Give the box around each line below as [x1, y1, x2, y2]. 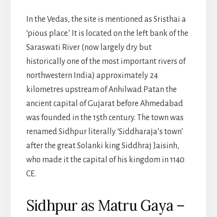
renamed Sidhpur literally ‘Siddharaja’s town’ [26, 127, 183, 136]
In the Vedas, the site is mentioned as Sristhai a [26, 15, 186, 24]
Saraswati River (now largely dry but [26, 43, 152, 52]
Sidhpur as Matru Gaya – [26, 196, 185, 215]
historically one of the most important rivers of [26, 57, 186, 66]
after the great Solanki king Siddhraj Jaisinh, [26, 141, 179, 150]
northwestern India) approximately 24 [26, 71, 158, 80]
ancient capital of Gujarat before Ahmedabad [26, 99, 183, 108]
